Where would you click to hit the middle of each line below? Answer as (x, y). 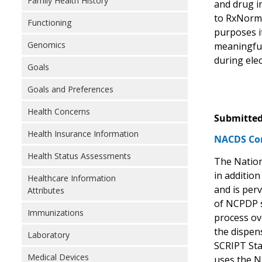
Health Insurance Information (83, 134)
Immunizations (56, 213)
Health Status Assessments (79, 156)
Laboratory (49, 235)
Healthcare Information (72, 178)
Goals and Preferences (70, 89)
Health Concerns (59, 111)
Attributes (46, 190)
